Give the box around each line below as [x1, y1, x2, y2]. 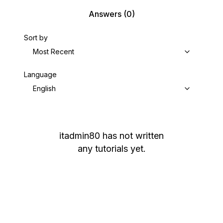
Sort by [24, 33, 48, 42]
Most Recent [33, 47, 74, 56]
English [33, 84, 56, 93]
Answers [88, 9, 121, 19]
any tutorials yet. [77, 143, 146, 154]
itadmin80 [59, 130, 100, 141]
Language [24, 70, 57, 79]
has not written [103, 130, 164, 141]
